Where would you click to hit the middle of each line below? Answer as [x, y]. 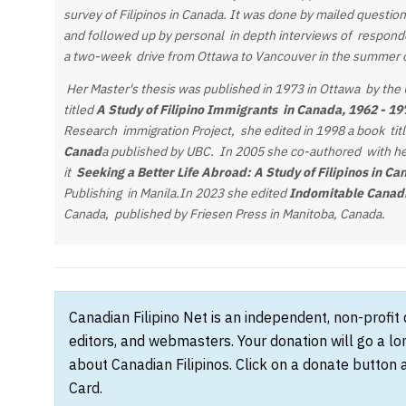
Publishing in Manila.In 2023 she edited [176, 193]
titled [78, 109]
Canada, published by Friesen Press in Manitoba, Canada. [224, 213]
